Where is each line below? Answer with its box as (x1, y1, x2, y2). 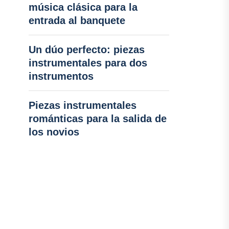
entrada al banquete (28, 15, 125, 26)
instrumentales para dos (28, 57, 147, 68)
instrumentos (28, 71, 94, 82)
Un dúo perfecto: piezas (28, 44, 145, 55)
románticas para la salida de (28, 113, 167, 124)
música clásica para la (28, 2, 138, 13)
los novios (28, 126, 79, 138)
